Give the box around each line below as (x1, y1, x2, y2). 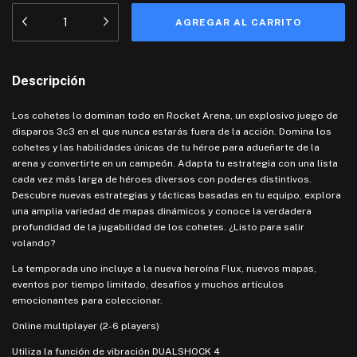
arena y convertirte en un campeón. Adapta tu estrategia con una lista (12, 157, 338, 169)
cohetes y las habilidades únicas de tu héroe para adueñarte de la (12, 141, 320, 153)
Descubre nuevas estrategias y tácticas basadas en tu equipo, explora (12, 189, 341, 201)
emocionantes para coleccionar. (12, 294, 163, 306)
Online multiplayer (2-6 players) (12, 320, 159, 331)
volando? (12, 237, 55, 249)
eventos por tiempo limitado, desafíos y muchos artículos (12, 278, 284, 290)
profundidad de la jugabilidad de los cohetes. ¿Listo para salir (12, 221, 304, 233)
